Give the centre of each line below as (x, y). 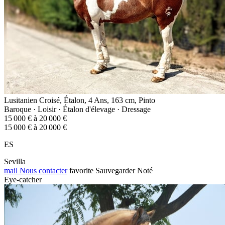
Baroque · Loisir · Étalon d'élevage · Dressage (77, 109)
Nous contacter (42, 170)
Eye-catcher (23, 179)
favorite (81, 170)
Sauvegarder (115, 170)
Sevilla (15, 161)
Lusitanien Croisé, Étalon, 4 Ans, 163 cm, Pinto (80, 100)
